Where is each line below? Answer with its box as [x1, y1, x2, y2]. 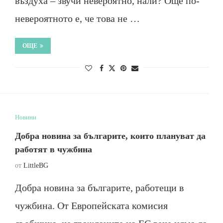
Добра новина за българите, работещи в [14, 182, 184, 193]
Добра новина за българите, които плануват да [14, 131, 206, 141]
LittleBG [23, 162, 48, 169]
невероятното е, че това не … [14, 13, 140, 24]
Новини [14, 113, 36, 121]
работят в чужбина [14, 144, 92, 154]
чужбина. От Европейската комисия [14, 200, 168, 211]
